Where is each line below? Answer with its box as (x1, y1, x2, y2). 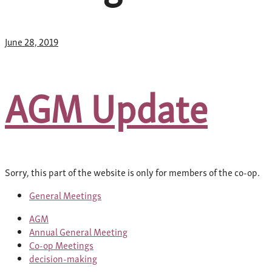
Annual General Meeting (29, 224, 127, 238)
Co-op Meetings (29, 237, 93, 251)
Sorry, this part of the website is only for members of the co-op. (5, 165, 260, 178)
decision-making (29, 251, 97, 265)
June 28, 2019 (5, 34, 58, 48)
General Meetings (29, 188, 101, 202)
